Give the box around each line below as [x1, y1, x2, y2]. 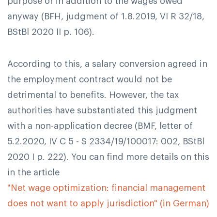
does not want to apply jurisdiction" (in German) [7, 199, 209, 208]
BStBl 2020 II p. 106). [7, 28, 94, 37]
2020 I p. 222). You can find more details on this [7, 152, 209, 161]
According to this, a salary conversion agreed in [7, 59, 207, 68]
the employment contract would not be [7, 75, 172, 84]
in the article [7, 168, 60, 177]
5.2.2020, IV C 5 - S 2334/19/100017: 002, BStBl [7, 137, 204, 146]
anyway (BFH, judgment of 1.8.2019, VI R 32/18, [7, 12, 204, 21]
